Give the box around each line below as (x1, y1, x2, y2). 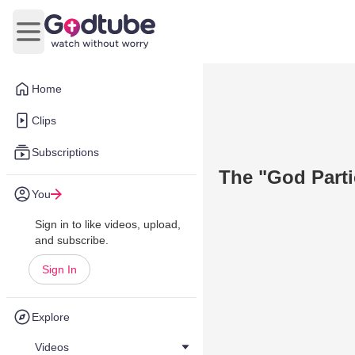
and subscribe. (35, 234, 109, 246)
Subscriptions (32, 146, 99, 158)
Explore (32, 311, 70, 323)
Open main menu (27, 32, 124, 47)
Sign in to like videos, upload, (35, 218, 181, 231)
